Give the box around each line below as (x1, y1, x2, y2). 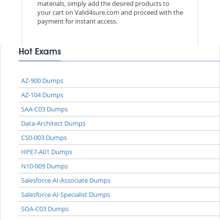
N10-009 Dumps (21, 161, 68, 170)
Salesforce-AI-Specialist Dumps (21, 190, 110, 199)
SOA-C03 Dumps (21, 204, 69, 213)
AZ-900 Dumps (21, 76, 64, 85)
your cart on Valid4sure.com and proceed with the (37, 7, 183, 17)
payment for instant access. (37, 16, 117, 26)
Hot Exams (19, 47, 61, 56)
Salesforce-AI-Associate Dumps (21, 175, 111, 185)
